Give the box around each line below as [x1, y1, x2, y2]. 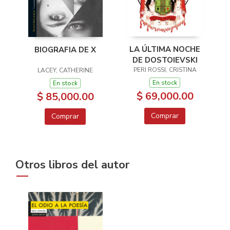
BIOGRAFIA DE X [34, 45, 96, 55]
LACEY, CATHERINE [37, 66, 93, 74]
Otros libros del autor [15, 157, 129, 172]
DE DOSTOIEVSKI [132, 54, 198, 65]
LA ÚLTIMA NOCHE [129, 44, 200, 54]
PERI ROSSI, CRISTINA [133, 65, 197, 74]
